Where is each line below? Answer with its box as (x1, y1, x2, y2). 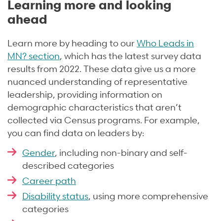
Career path (22, 174, 76, 186)
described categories (22, 159, 114, 171)
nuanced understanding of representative (7, 75, 187, 87)
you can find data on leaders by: (7, 126, 144, 138)
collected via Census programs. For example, (7, 113, 200, 125)
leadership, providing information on (7, 88, 162, 100)
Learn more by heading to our (7, 37, 137, 48)
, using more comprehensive (88, 189, 208, 201)
